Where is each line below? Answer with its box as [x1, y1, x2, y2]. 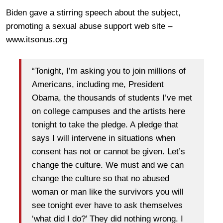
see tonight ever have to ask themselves [32, 201, 183, 211]
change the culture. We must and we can [32, 160, 184, 170]
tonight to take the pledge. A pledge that [32, 120, 178, 130]
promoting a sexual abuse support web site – [6, 21, 172, 31]
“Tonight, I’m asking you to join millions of [32, 66, 186, 76]
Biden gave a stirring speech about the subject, [6, 7, 181, 17]
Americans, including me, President [32, 80, 164, 90]
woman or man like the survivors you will [32, 187, 184, 197]
